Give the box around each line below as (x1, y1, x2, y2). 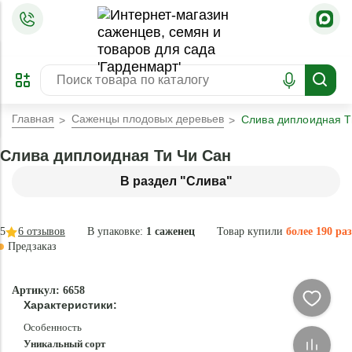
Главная (12, 112, 54, 125)
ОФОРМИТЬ (12, 2, 72, 13)
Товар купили (217, 225, 286, 237)
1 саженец (146, 225, 195, 237)
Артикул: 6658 (12, 284, 85, 296)
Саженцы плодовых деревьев (71, 112, 224, 125)
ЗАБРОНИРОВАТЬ (100, 2, 190, 13)
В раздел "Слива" (119, 174, 233, 188)
